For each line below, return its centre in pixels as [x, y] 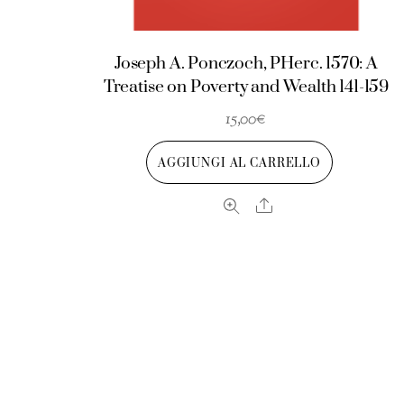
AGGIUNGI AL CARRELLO [239, 164]
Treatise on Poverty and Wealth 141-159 [246, 87]
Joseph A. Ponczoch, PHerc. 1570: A [246, 63]
